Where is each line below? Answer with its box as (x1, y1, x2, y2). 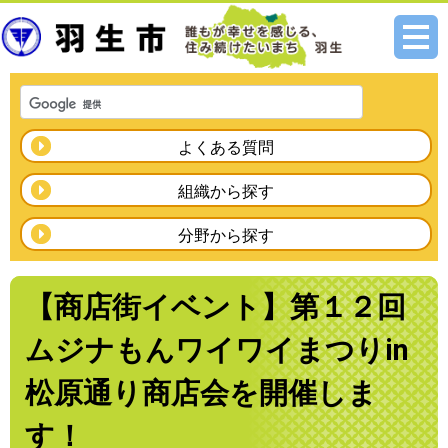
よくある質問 (178, 138, 274, 157)
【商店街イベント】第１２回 (25, 290, 406, 324)
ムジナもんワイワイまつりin (25, 333, 409, 367)
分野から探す (178, 226, 274, 245)
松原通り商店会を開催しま (25, 376, 377, 410)
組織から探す (178, 182, 274, 201)
